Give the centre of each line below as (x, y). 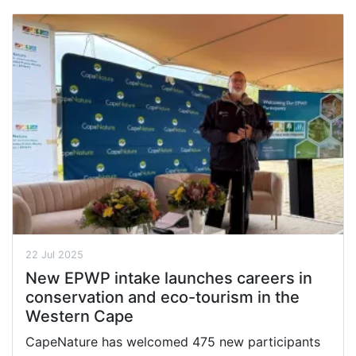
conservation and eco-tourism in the (163, 297)
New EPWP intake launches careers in (169, 278)
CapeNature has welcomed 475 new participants (173, 341)
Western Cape (79, 316)
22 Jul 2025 (54, 254)
